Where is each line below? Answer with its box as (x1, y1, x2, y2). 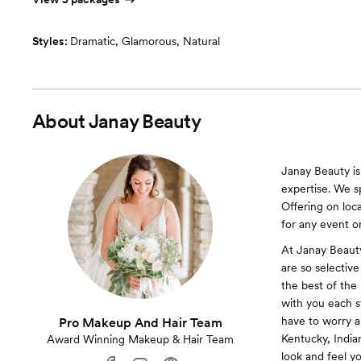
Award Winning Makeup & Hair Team (47, 333, 234, 346)
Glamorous (122, 35, 176, 48)
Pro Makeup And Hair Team (58, 315, 222, 331)
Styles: (32, 35, 70, 48)
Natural (183, 35, 220, 48)
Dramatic (70, 35, 115, 48)
